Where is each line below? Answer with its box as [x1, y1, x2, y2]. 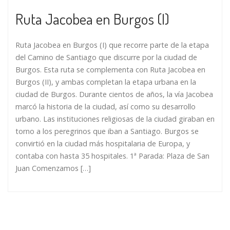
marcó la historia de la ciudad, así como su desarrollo [15, 101, 196, 111]
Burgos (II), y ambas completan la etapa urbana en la [15, 76, 196, 87]
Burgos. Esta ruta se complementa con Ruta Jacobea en [15, 64, 205, 74]
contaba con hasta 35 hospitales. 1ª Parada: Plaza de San [15, 150, 209, 161]
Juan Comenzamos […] [15, 163, 91, 173]
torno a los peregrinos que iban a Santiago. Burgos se [15, 126, 199, 136]
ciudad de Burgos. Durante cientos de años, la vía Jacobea [15, 89, 213, 99]
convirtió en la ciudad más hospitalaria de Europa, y [15, 138, 190, 148]
